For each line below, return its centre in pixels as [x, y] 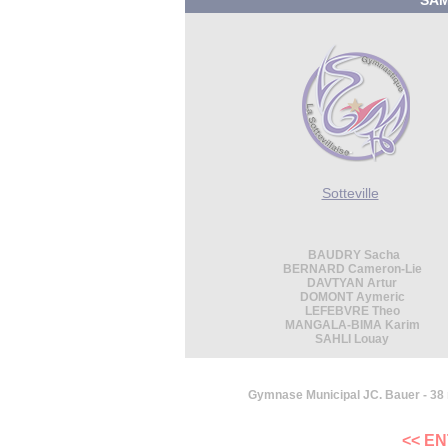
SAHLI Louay [352, 339]
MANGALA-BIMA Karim [352, 325]
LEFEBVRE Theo [352, 311]
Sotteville [350, 193]
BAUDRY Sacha [352, 255]
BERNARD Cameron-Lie [352, 269]
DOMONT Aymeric [352, 297]
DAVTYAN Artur [352, 283]
